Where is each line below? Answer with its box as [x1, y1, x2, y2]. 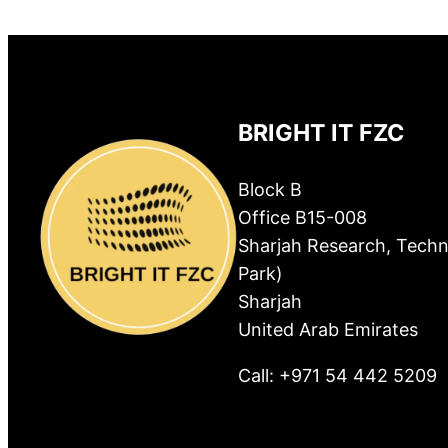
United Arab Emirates [238, 318, 419, 340]
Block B [238, 178, 303, 200]
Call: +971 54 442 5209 [238, 364, 438, 386]
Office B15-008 [238, 206, 368, 228]
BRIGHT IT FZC [238, 119, 405, 148]
